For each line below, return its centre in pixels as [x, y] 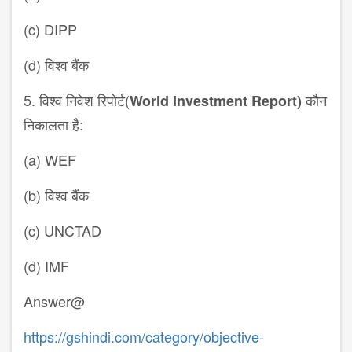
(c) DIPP [50, 29]
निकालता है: [53, 125]
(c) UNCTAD [62, 231]
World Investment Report [213, 101]
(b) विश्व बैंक [56, 195]
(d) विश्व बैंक [56, 65]
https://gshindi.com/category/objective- [144, 337]
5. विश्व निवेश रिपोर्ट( [77, 100]
